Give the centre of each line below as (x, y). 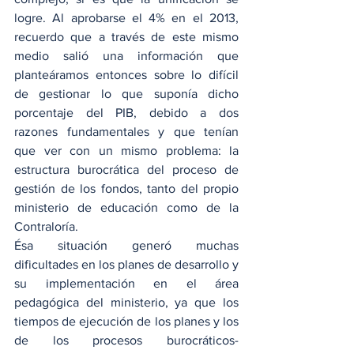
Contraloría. (46, 226)
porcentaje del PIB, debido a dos (126, 113)
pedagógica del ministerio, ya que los (126, 302)
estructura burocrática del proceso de (126, 169)
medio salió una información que (126, 56)
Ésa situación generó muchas (126, 245)
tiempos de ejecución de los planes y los (126, 321)
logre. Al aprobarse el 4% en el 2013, (126, 18)
